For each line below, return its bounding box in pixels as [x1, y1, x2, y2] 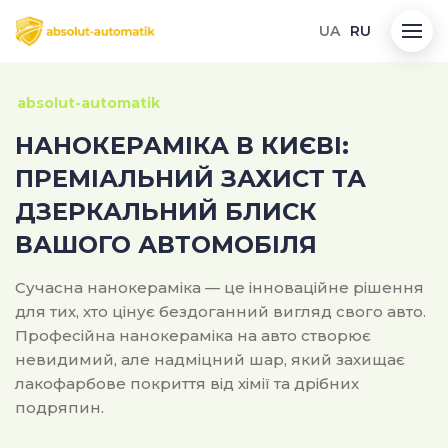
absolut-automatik [17, 94, 160, 112]
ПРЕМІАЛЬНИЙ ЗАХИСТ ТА [15, 164, 366, 193]
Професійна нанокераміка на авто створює [15, 326, 371, 345]
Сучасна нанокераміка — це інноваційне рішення [15, 278, 424, 297]
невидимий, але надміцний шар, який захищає [15, 350, 405, 369]
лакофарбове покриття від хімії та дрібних [15, 374, 359, 393]
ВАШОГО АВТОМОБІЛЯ [15, 230, 317, 259]
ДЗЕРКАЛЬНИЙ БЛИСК [15, 197, 317, 226]
